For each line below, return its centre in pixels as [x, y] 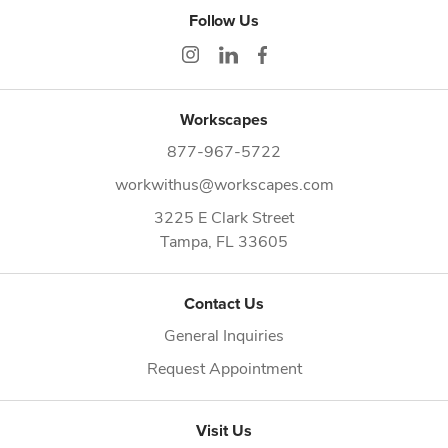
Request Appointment [224, 367]
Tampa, [188, 240]
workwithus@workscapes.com [224, 183]
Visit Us [224, 430]
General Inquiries [224, 334]
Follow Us [224, 20]
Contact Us [224, 303]
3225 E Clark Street [224, 216]
